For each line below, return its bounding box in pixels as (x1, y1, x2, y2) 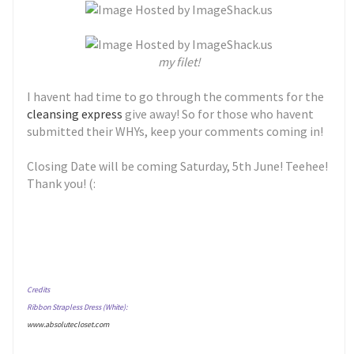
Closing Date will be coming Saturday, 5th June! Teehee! (27, 158, 329, 174)
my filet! (157, 54, 201, 70)
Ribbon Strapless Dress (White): (27, 302, 128, 312)
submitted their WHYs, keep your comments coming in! (27, 123, 324, 139)
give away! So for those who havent (125, 106, 314, 122)
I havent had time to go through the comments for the (27, 88, 325, 104)
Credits (27, 284, 51, 295)
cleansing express (27, 106, 126, 122)
